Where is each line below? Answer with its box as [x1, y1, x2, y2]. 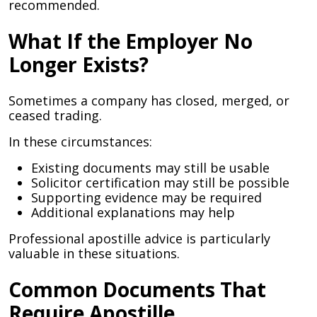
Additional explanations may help [31, 204, 235, 221]
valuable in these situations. [8, 245, 180, 262]
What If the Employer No [8, 28, 253, 54]
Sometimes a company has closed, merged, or [8, 92, 289, 109]
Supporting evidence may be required [31, 189, 262, 206]
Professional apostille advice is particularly [8, 230, 270, 247]
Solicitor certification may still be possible [31, 174, 289, 191]
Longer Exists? [8, 51, 149, 78]
